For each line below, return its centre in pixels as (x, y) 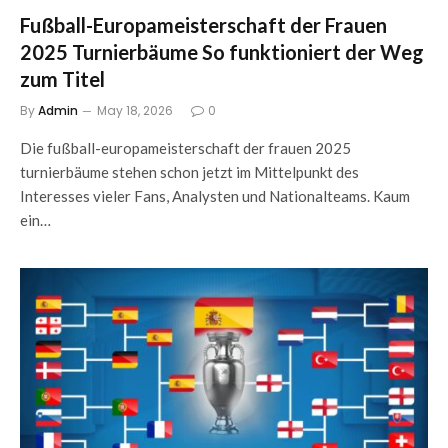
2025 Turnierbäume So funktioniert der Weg (222, 52)
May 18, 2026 (135, 110)
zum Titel (62, 79)
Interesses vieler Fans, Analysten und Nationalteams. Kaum (215, 196)
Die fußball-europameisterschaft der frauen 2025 (185, 148)
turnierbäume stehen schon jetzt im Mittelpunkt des (189, 172)
